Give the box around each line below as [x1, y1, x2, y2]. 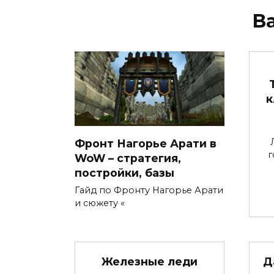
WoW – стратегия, [75, 151, 181, 165]
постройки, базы [75, 166, 174, 179]
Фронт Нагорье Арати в [75, 136, 217, 150]
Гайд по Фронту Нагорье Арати [75, 185, 223, 196]
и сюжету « [75, 198, 125, 209]
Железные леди [102, 254, 198, 268]
